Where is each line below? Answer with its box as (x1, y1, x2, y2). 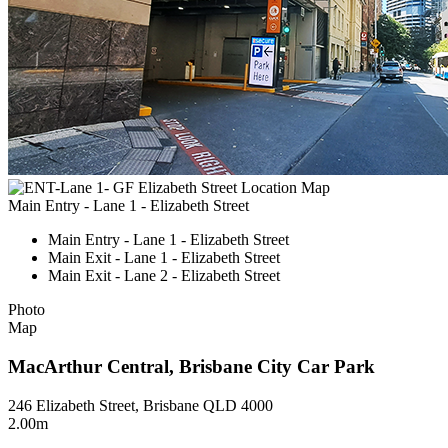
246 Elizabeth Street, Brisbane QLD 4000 (8, 396, 273, 414)
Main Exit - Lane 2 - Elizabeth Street (48, 267, 280, 285)
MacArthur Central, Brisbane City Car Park (8, 355, 375, 377)
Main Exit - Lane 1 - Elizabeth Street (48, 249, 280, 267)
